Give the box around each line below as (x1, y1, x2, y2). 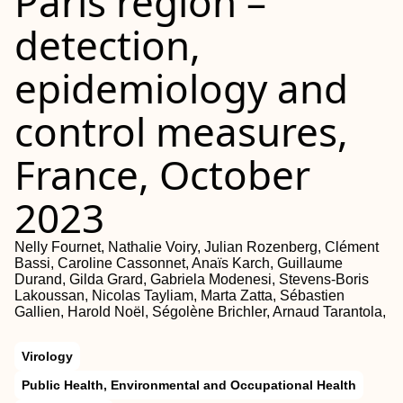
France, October (14, 148, 310, 201)
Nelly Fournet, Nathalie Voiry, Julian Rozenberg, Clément (14, 239, 379, 255)
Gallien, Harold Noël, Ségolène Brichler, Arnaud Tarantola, (14, 304, 386, 319)
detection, (14, 18, 201, 72)
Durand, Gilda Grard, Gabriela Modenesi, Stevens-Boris (14, 272, 369, 287)
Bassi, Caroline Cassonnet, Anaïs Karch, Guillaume (14, 255, 343, 271)
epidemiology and (14, 61, 348, 115)
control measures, (14, 104, 348, 158)
